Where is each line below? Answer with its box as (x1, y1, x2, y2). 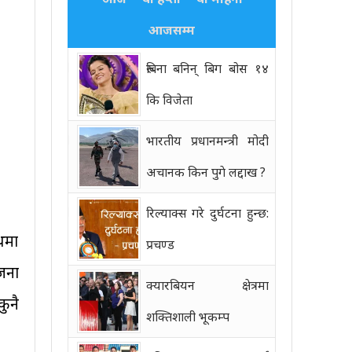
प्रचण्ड (145, 235, 174, 253)
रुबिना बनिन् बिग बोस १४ (145, 59, 269, 77)
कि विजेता (145, 90, 192, 108)
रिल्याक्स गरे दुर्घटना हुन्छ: (145, 203, 269, 222)
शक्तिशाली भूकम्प (145, 307, 229, 325)
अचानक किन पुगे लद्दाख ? (145, 163, 266, 181)
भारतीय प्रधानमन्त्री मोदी (145, 131, 269, 149)
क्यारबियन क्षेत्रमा (145, 276, 269, 294)
